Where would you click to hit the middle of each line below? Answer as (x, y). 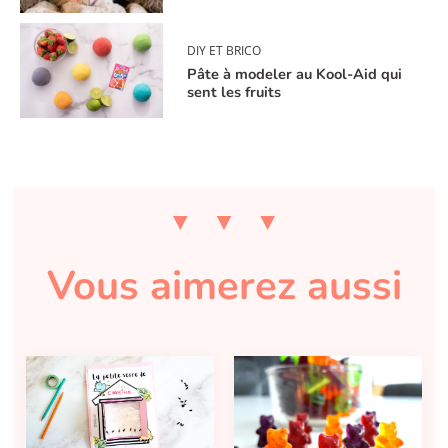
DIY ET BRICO (224, 51)
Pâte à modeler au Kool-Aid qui (295, 74)
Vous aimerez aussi (224, 286)
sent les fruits (234, 92)
